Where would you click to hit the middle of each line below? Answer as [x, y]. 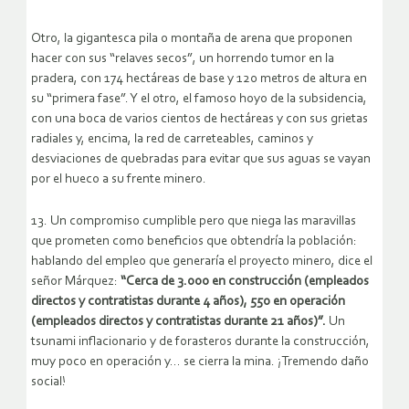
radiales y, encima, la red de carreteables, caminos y [172, 140]
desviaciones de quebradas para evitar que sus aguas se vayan [201, 160]
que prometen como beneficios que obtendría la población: [194, 242]
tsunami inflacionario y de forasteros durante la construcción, [200, 342]
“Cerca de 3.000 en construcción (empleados [243, 282]
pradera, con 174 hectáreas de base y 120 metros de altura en [199, 79]
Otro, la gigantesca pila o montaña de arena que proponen [192, 39]
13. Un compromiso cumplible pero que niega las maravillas [194, 222]
